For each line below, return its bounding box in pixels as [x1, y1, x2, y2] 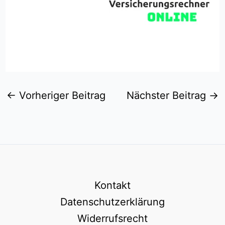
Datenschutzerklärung [60, 196, 165, 208]
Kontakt [94, 179, 131, 191]
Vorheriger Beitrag [16, 89, 105, 101]
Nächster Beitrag [127, 89, 209, 101]
